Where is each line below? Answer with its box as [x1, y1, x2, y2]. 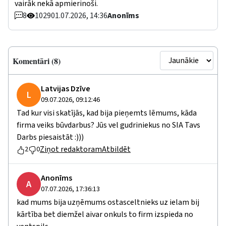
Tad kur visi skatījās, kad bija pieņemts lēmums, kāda [17, 107, 197, 119]
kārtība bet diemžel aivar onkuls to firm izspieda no [17, 209, 193, 220]
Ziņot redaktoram [40, 144, 102, 155]
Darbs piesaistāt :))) [17, 132, 84, 143]
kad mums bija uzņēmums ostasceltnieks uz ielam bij [17, 197, 199, 208]
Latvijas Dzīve [41, 83, 90, 95]
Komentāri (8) [13, 54, 61, 67]
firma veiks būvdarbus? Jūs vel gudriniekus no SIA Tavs [17, 120, 200, 131]
